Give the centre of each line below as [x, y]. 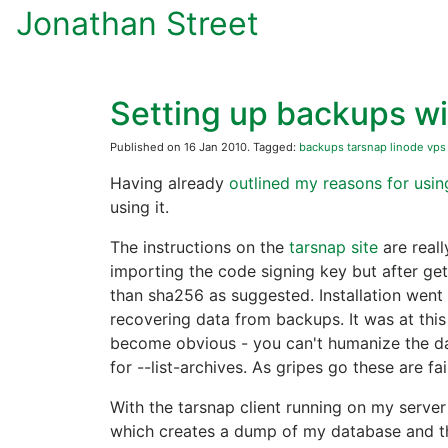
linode [407, 147]
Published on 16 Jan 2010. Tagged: [204, 147]
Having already [169, 183]
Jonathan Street [137, 23]
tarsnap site [333, 247]
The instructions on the [199, 247]
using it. [139, 207]
